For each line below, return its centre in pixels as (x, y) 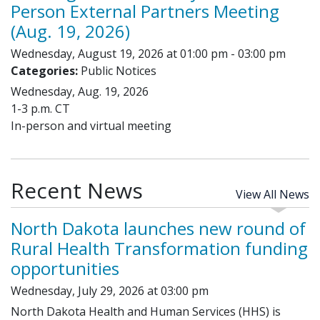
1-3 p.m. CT (40, 108)
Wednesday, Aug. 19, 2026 (80, 91)
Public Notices (119, 70)
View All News (272, 194)
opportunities (65, 268)
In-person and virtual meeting (91, 125)
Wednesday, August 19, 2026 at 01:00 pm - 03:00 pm (148, 53)
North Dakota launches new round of (158, 228)
